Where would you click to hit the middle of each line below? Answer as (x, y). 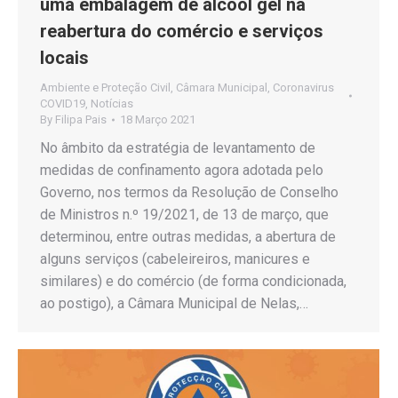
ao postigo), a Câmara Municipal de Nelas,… (174, 303)
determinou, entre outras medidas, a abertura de (188, 236)
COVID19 (63, 103)
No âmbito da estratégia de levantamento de (178, 147)
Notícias (112, 103)
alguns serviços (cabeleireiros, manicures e (175, 259)
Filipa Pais (81, 119)
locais (64, 57)
